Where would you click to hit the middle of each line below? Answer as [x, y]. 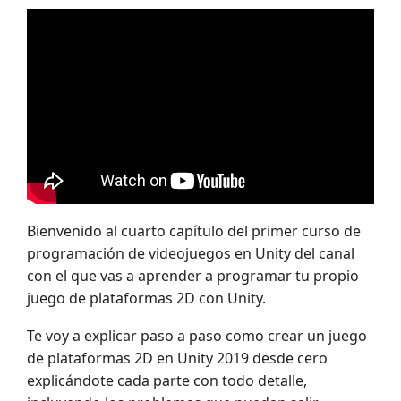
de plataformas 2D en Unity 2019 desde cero [177, 358]
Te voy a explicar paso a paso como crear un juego [197, 336]
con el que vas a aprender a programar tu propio [193, 275]
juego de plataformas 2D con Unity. [146, 298]
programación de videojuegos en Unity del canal [191, 253]
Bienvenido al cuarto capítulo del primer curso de [194, 230]
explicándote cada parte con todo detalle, [167, 381]
